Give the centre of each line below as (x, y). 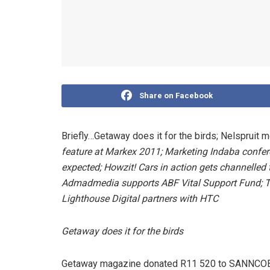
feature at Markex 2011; (113, 151)
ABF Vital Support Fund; (213, 183)
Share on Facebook (176, 95)
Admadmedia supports (111, 183)
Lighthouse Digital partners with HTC (140, 198)
